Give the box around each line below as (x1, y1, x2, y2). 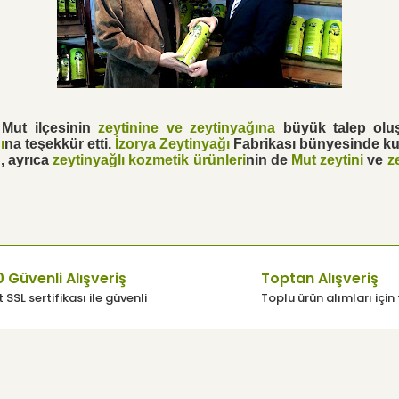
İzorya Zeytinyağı (115, 136, 230, 151)
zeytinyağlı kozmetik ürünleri (53, 152, 246, 167)
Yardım (146, 374, 208, 396)
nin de (245, 152, 291, 167)
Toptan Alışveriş (260, 268, 379, 289)
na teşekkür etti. (4, 136, 115, 151)
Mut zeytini (290, 152, 364, 167)
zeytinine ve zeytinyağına (98, 120, 276, 135)
